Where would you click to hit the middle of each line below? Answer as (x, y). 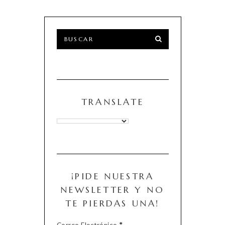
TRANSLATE (113, 101)
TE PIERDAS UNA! (112, 203)
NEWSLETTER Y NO (113, 189)
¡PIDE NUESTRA (113, 176)
